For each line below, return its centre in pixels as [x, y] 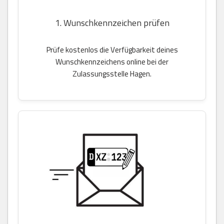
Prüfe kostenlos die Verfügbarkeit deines [112, 49]
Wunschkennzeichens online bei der [112, 61]
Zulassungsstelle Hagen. [112, 73]
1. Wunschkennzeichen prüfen [112, 22]
